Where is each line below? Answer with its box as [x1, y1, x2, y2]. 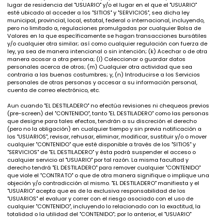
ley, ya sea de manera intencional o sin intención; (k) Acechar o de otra [7, 47, 207, 55]
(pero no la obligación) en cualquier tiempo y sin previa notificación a [7, 125, 201, 133]
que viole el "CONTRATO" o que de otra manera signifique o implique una [7, 171, 209, 179]
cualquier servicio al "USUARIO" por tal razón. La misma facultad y [7, 156, 188, 164]
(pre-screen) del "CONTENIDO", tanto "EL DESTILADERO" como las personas [7, 109, 209, 117]
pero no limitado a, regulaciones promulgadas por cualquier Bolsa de [7, 24, 201, 32]
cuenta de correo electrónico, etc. [7, 86, 100, 94]
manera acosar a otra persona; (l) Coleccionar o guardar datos [7, 55, 186, 63]
